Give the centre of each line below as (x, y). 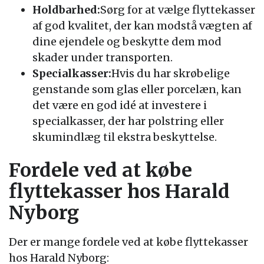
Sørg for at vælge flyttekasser (178, 10)
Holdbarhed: (66, 10)
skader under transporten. (103, 57)
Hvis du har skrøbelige (171, 73)
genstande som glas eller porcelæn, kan (137, 89)
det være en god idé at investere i (120, 105)
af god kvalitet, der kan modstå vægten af (142, 26)
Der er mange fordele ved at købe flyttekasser (128, 242)
